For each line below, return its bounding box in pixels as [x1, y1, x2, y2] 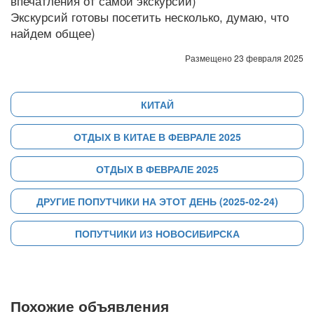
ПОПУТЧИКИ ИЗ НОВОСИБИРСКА [74, 226, 240, 240]
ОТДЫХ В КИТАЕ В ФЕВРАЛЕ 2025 [73, 130, 241, 144]
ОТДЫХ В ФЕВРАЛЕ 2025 [95, 162, 219, 176]
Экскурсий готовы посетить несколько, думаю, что [11, 8, 289, 25]
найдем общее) [11, 25, 95, 41]
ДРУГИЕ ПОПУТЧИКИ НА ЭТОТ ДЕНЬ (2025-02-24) [36, 194, 278, 208]
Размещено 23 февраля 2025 [185, 52, 303, 64]
